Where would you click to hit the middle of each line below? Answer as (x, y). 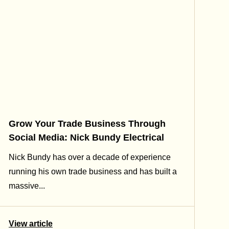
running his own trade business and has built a (93, 171)
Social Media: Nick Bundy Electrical (86, 137)
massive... (27, 186)
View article (31, 223)
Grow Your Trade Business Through (87, 123)
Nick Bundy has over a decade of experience (90, 157)
